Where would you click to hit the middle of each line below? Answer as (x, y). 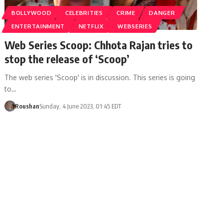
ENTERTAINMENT (38, 26)
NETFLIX (91, 26)
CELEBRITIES (84, 12)
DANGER (162, 12)
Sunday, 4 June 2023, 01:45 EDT (80, 106)
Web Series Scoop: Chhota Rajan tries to (99, 45)
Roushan (27, 106)
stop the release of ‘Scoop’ (67, 58)
